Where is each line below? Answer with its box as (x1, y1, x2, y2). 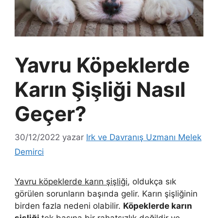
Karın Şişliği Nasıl (15, 76, 185, 102)
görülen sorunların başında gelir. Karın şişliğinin (15, 189, 198, 199)
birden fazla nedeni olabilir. (15, 201, 123, 211)
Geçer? (15, 101, 87, 126)
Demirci (15, 147, 44, 157)
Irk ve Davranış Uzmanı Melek (86, 132, 201, 143)
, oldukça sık (127, 177, 176, 187)
